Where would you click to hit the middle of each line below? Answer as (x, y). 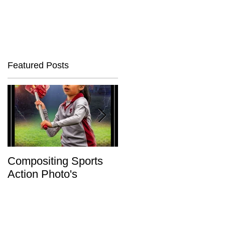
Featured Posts (38, 65)
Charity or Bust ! (157, 161)
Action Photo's (42, 174)
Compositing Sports (55, 161)
